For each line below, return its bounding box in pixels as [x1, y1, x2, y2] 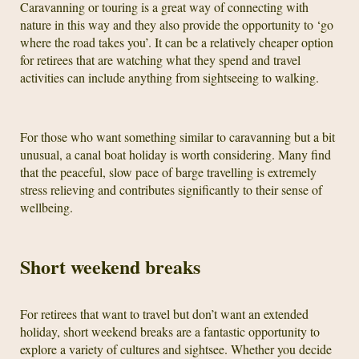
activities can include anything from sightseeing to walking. [20, 68, 319, 86]
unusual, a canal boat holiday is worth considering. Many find [20, 145, 331, 163]
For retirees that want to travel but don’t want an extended [20, 305, 309, 322]
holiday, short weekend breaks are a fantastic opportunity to [20, 322, 320, 340]
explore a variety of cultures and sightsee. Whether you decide [20, 340, 332, 357]
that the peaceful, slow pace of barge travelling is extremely [20, 163, 317, 180]
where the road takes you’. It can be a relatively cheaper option [20, 33, 333, 50]
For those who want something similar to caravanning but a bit [20, 127, 335, 145]
